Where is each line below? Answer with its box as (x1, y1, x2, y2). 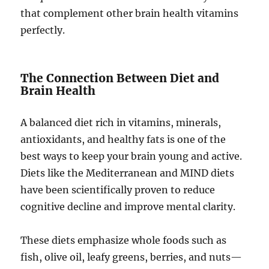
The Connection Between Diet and (20, 71, 220, 86)
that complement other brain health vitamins (20, 7, 239, 20)
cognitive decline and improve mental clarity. (20, 201, 236, 213)
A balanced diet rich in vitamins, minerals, (20, 116, 222, 129)
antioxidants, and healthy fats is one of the (20, 133, 226, 146)
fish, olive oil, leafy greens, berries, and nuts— (20, 251, 243, 264)
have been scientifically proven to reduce (20, 184, 216, 196)
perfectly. (20, 24, 65, 37)
